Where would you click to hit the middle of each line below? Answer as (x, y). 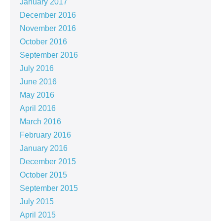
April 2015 (38, 215)
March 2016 (40, 122)
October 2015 (43, 175)
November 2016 (48, 29)
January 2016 (44, 148)
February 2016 (45, 135)
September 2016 (49, 55)
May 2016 (37, 95)
